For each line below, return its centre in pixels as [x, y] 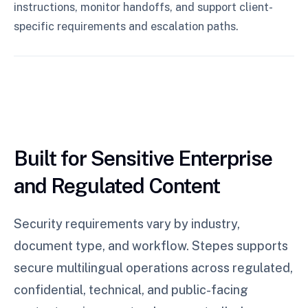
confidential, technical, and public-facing [131, 290]
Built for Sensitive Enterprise [143, 158]
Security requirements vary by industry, [127, 224]
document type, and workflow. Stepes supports [151, 246]
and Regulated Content [117, 186]
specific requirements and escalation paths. [126, 26]
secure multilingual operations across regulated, [153, 268]
